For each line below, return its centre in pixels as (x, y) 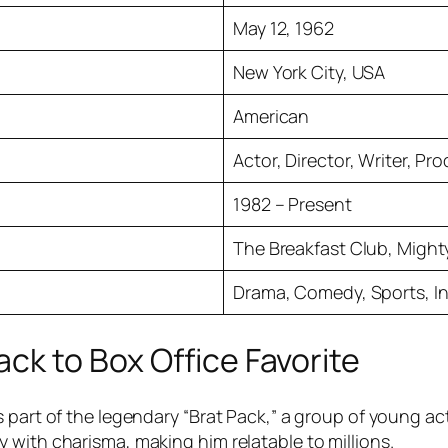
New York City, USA (309, 72)
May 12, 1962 (283, 28)
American (271, 116)
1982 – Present (292, 204)
